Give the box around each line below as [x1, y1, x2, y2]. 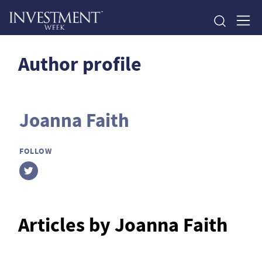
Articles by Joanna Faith [18, 211, 227, 239]
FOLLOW [19, 145, 52, 157]
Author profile [18, 50, 142, 78]
